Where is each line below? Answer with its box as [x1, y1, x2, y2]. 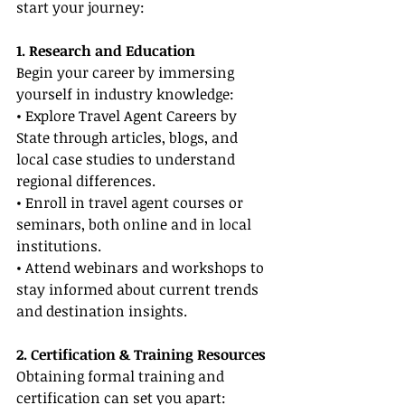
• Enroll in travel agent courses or [16, 193, 247, 213]
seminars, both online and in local [16, 214, 255, 235]
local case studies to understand [16, 149, 239, 170]
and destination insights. [16, 301, 187, 322]
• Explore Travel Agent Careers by [16, 106, 240, 127]
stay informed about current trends [16, 279, 262, 300]
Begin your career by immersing [16, 62, 238, 83]
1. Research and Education [16, 41, 195, 61]
